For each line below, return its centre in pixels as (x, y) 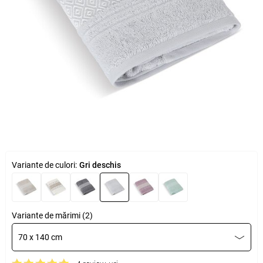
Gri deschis (100, 165)
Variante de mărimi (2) (52, 215)
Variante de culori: (44, 165)
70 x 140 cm (40, 237)
